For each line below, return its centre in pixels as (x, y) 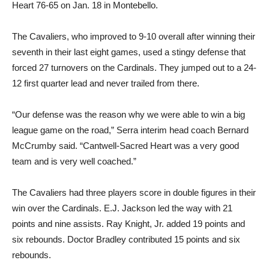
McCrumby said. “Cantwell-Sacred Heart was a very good (125, 145)
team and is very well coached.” (74, 161)
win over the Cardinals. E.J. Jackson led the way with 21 (122, 208)
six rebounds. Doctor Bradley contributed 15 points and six (126, 239)
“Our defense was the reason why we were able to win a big (128, 114)
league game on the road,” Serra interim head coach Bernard (130, 130)
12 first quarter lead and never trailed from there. (106, 83)
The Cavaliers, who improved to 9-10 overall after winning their (134, 36)
